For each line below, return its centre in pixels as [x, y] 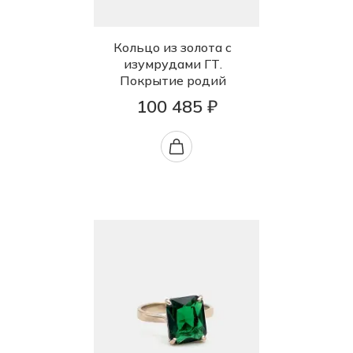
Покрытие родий [173, 81]
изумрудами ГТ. [173, 64]
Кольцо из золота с [173, 48]
